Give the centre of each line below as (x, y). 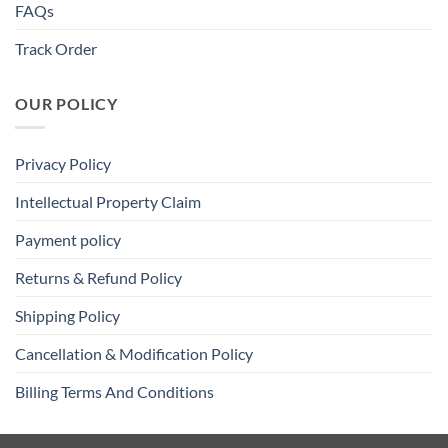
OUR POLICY (66, 103)
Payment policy (68, 240)
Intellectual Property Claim (108, 202)
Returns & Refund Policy (98, 278)
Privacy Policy (63, 164)
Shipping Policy (67, 316)
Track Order (56, 48)
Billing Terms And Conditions (114, 392)
